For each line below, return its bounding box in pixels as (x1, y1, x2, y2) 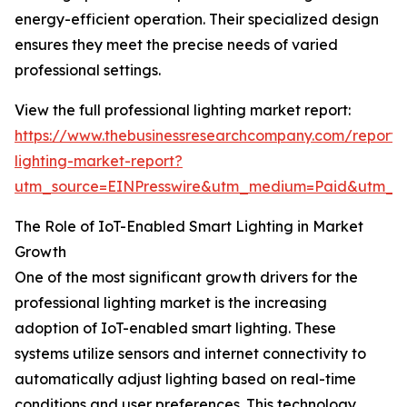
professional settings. (15, 61, 161, 80)
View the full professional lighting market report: (15, 101, 351, 120)
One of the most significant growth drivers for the (15, 268, 358, 287)
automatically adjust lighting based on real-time (15, 370, 356, 389)
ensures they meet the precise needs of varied (15, 35, 338, 55)
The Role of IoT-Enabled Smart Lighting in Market (15, 217, 363, 236)
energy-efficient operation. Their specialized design (15, 10, 379, 29)
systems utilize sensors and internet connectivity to (15, 344, 366, 363)
